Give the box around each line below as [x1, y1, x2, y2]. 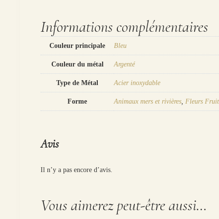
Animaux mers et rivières [114, 97, 182, 105]
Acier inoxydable [114, 79, 161, 87]
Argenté [114, 60, 135, 68]
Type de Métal [56, 79, 99, 87]
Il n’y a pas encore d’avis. [41, 166, 113, 174]
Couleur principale [49, 42, 106, 49]
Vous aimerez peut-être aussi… [41, 196, 207, 215]
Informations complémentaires [41, 17, 209, 36]
